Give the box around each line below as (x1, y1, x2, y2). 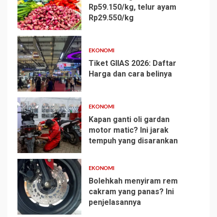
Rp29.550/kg (88, 13, 134, 23)
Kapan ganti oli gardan (88, 115, 170, 124)
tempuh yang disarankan (88, 136, 178, 146)
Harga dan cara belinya (88, 69, 172, 79)
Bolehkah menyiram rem (88, 176, 178, 186)
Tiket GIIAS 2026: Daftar (88, 59, 176, 68)
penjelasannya (88, 198, 141, 207)
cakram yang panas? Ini (88, 187, 174, 197)
